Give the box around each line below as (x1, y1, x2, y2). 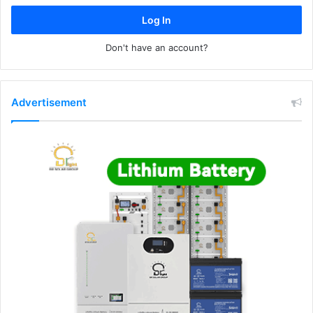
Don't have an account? (105, 42, 208, 54)
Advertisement (11, 96, 87, 110)
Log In (142, 14, 171, 27)
